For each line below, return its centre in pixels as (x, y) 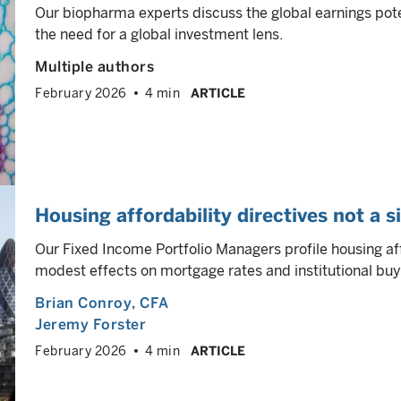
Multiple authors (94, 67)
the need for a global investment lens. (159, 34)
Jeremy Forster (90, 324)
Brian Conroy (83, 303)
